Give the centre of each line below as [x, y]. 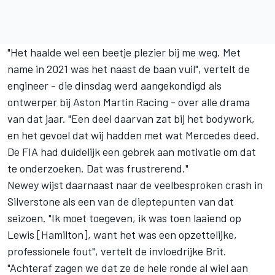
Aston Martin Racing [121, 102]
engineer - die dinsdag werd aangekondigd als [114, 85]
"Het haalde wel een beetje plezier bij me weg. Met [124, 52]
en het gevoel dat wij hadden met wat [96, 135]
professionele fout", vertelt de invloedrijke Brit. [117, 251]
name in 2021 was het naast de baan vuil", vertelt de [129, 68]
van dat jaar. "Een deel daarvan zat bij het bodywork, [131, 118]
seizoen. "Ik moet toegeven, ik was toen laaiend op [124, 218]
